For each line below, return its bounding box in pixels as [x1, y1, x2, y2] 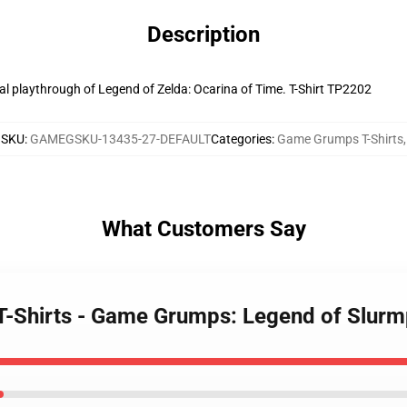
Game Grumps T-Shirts [277, 132, 403, 146]
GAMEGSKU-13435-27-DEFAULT [30, 132, 211, 146]
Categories [211, 132, 272, 146]
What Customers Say [101, 216, 306, 242]
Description [147, 22, 260, 47]
